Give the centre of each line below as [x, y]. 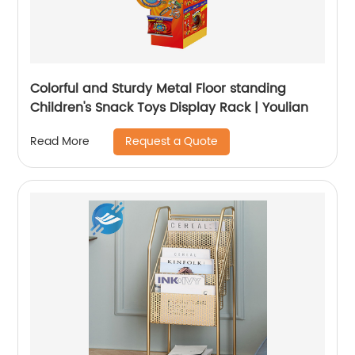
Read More [60, 142]
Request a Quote [172, 141]
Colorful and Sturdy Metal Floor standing [158, 88]
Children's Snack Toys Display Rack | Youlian [170, 107]
